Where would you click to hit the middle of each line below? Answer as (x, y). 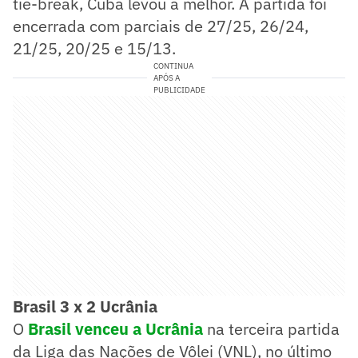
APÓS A (166, 78)
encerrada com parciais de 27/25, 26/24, (161, 26)
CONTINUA (173, 66)
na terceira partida (271, 328)
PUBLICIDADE (179, 89)
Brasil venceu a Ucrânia (115, 328)
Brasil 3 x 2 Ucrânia (85, 306)
